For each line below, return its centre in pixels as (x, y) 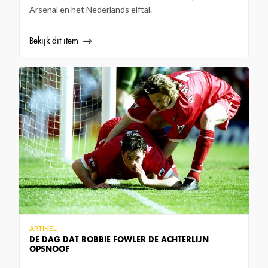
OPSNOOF (49, 249)
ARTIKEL (43, 229)
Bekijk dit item (54, 41)
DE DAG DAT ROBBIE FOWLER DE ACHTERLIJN (119, 240)
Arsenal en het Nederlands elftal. (91, 10)
